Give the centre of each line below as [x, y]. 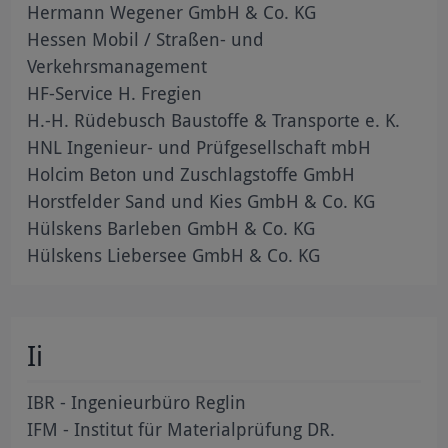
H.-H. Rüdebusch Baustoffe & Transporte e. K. [214, 119]
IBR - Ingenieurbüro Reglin [137, 401]
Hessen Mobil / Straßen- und [146, 38]
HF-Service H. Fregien [115, 92]
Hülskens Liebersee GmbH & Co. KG [174, 254]
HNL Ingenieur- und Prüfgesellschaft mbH [199, 146]
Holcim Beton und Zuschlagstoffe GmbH [191, 173]
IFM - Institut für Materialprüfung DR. [181, 428]
